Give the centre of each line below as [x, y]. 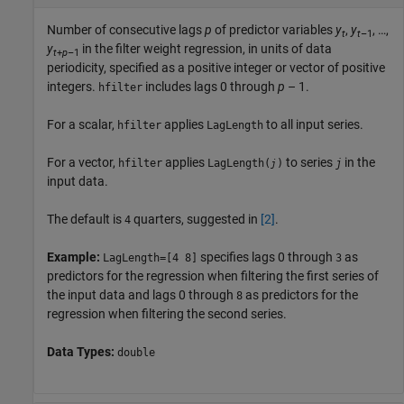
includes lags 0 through [210, 87]
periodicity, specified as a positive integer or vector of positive [216, 68]
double [136, 353]
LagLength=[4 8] [150, 258]
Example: [75, 257]
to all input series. [313, 125]
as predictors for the [300, 295]
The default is [86, 220]
